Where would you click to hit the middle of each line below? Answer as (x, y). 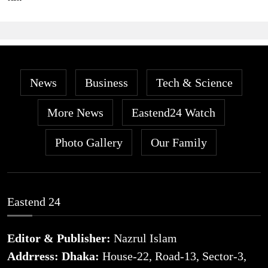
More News (75, 112)
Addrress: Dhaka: (55, 256)
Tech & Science (194, 82)
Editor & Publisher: (60, 238)
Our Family (179, 142)
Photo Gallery (89, 142)
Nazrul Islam (145, 238)
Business (106, 82)
